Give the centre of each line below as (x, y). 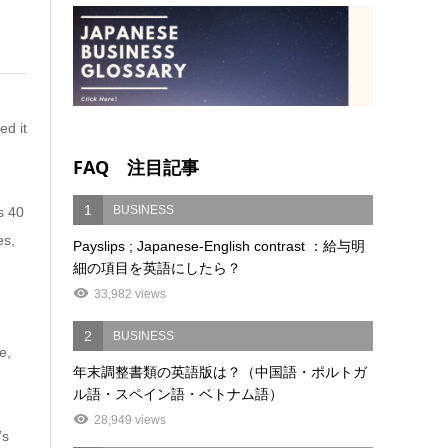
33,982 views (130, 294)
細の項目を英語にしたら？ (157, 268)
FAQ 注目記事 (136, 167)
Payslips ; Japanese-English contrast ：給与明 (219, 246)
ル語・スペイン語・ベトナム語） (178, 394)
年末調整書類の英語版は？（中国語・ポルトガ (220, 372)
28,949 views (130, 420)
